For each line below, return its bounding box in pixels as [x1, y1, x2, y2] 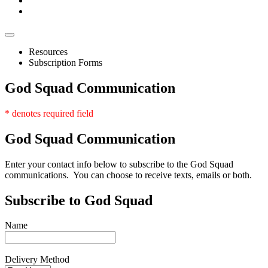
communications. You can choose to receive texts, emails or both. [5, 169, 252, 180]
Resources [29, 47, 68, 57]
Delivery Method [5, 254, 69, 265]
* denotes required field [5, 108, 93, 118]
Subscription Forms [29, 57, 102, 68]
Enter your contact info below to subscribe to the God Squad [5, 159, 233, 169]
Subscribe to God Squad [5, 192, 153, 208]
